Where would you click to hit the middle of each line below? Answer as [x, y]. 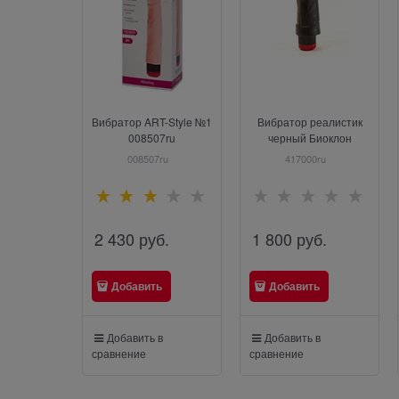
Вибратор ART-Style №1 [152, 121]
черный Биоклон [309, 137]
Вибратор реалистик [309, 121]
